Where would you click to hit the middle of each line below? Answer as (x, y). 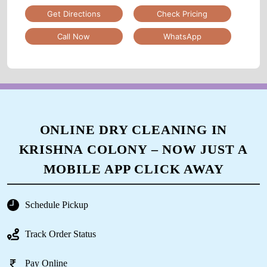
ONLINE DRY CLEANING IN (133, 129)
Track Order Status (60, 234)
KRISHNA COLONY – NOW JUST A (133, 149)
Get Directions (74, 13)
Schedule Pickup (57, 205)
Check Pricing (182, 13)
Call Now (74, 36)
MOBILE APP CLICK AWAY (133, 169)
